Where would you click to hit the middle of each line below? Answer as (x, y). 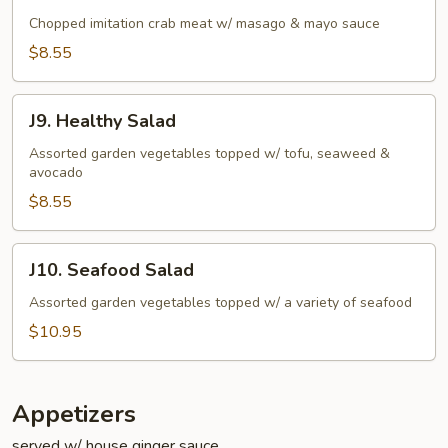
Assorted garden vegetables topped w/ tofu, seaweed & (209, 153)
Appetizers (74, 414)
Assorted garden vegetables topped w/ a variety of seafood (220, 302)
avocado (56, 172)
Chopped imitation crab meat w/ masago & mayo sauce (204, 23)
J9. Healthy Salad (102, 121)
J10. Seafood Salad (111, 270)
